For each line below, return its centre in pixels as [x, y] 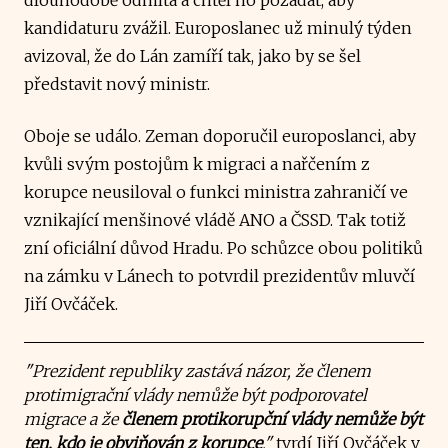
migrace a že [73, 418]
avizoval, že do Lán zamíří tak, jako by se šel [192, 55]
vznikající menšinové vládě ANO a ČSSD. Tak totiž [215, 219]
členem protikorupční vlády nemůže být [272, 418]
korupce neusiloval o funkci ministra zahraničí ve [216, 191]
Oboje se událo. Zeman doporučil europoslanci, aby [220, 135]
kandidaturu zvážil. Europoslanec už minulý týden [218, 27]
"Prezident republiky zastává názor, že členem [197, 370]
